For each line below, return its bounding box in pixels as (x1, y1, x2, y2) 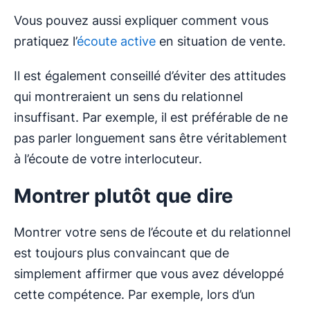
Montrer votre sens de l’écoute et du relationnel (14, 225, 291, 240)
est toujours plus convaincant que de (14, 246, 229, 261)
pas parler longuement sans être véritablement (14, 131, 287, 146)
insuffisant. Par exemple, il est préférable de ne (14, 110, 288, 125)
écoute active (77, 34, 156, 49)
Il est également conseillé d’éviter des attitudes (14, 69, 286, 84)
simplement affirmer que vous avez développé (14, 266, 284, 282)
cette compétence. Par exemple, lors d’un (14, 287, 255, 302)
